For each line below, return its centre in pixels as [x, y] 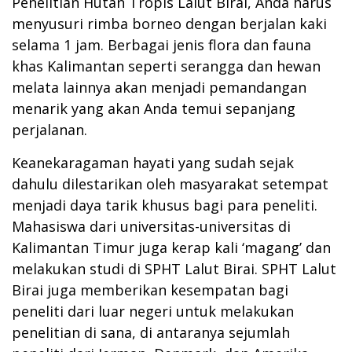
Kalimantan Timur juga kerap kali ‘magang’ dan [171, 247]
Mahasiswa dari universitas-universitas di [151, 226]
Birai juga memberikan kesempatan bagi [150, 290]
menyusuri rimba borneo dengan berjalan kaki [169, 23]
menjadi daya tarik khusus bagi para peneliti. [165, 205]
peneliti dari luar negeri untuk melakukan [153, 311]
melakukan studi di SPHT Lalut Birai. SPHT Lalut [174, 268]
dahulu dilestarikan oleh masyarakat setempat [170, 183]
